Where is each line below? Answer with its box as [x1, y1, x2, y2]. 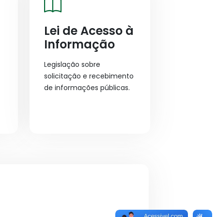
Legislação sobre [44, 60, 100, 69]
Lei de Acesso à [44, 23, 134, 39]
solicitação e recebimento [44, 71, 134, 81]
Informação [44, 36, 115, 52]
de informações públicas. [44, 83, 130, 93]
